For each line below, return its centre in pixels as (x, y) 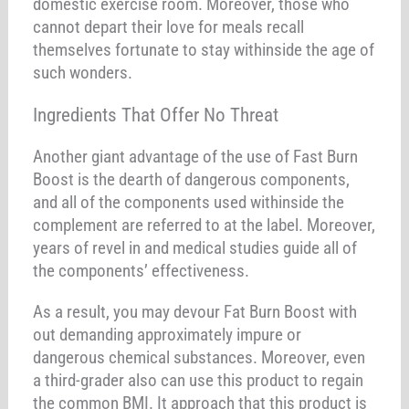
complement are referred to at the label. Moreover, (204, 225)
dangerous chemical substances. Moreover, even (199, 357)
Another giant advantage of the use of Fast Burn (196, 156)
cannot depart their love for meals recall (169, 26)
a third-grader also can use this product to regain (199, 380)
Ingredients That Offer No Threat (156, 115)
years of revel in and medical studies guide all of (195, 247)
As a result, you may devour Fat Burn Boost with (195, 311)
